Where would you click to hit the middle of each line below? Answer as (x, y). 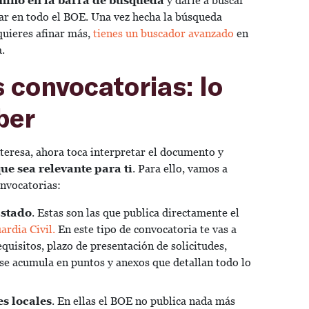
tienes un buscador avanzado (162, 34)
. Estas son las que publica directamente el (136, 213)
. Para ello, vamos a (180, 169)
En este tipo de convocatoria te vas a (146, 230)
